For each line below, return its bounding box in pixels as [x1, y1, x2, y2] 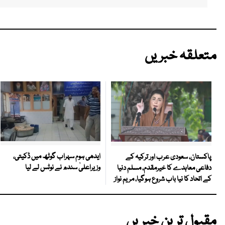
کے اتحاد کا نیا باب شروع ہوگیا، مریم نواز [114, 173, 211, 185]
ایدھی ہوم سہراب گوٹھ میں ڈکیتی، [13, 151, 100, 163]
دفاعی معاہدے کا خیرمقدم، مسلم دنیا [117, 162, 211, 174]
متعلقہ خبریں [145, 45, 216, 67]
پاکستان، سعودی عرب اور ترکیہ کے [126, 151, 211, 163]
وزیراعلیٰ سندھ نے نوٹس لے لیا [25, 162, 100, 174]
